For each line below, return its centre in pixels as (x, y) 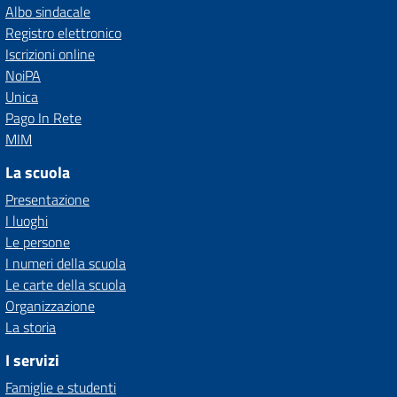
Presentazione (47, 199)
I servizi (32, 360)
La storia (31, 327)
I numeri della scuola (66, 263)
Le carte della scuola (66, 284)
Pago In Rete (43, 118)
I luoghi (27, 221)
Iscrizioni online (50, 54)
